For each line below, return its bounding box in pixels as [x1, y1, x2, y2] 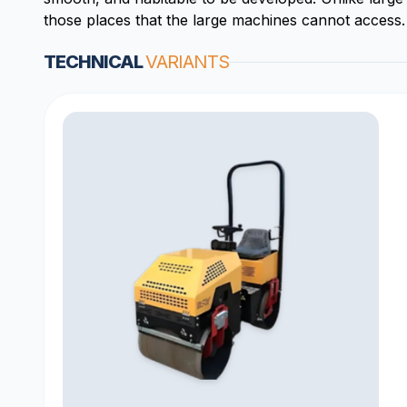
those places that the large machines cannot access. [44, 11, 405, 29]
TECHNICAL [44, 51, 145, 73]
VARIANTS [145, 51, 229, 73]
